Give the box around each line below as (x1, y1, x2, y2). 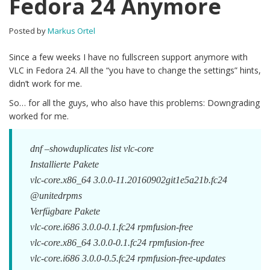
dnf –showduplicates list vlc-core (30, 143, 154, 154)
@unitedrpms (30, 190, 82, 201)
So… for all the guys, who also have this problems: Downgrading (9, 97, 260, 108)
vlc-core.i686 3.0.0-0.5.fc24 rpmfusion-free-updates (30, 253, 225, 263)
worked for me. (9, 110, 69, 122)
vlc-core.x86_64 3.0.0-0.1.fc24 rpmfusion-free (30, 237, 204, 248)
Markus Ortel (48, 25, 95, 36)
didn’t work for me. (9, 78, 82, 89)
